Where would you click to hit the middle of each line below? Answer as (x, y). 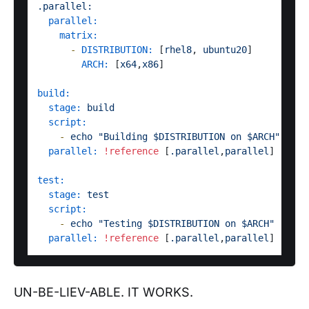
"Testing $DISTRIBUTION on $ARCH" (186, 223)
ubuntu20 (225, 49)
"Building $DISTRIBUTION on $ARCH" (189, 136)
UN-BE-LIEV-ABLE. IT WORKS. (103, 292)
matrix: (79, 35)
